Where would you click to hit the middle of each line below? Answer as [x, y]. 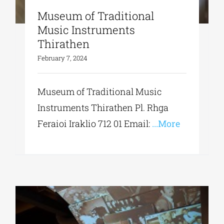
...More [165, 124]
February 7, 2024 [62, 58]
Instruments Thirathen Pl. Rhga [103, 108]
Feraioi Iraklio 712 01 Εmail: [94, 124]
